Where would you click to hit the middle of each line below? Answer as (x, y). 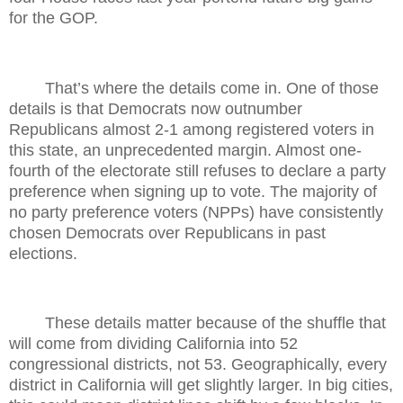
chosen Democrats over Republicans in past (167, 233)
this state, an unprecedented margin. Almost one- (185, 150)
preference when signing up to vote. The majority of (193, 191)
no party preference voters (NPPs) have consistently (196, 212)
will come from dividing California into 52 (153, 344)
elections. (43, 253)
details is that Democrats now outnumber (156, 108)
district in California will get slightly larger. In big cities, (201, 385)
